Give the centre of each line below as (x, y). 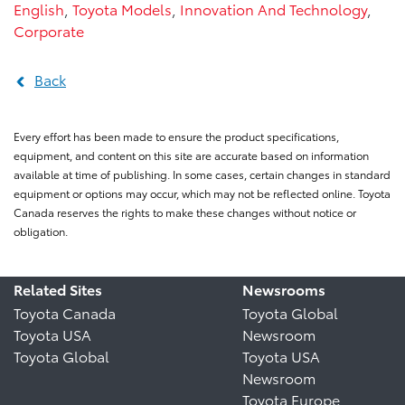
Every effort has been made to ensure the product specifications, (176, 136)
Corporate (49, 30)
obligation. (41, 231)
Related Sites (58, 288)
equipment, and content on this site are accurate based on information (191, 155)
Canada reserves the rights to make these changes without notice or (185, 212)
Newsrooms (284, 288)
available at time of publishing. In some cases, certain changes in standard (202, 174)
